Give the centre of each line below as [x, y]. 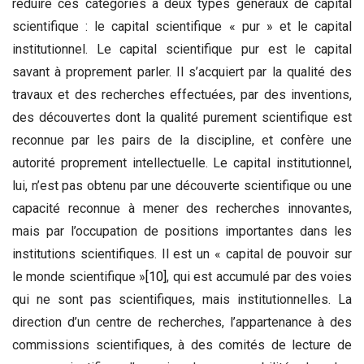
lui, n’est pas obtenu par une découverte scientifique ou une [182, 186]
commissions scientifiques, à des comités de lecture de [182, 345]
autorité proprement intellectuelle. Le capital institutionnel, [182, 163]
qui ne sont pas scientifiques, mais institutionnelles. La [182, 300]
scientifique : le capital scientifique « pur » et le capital [182, 27]
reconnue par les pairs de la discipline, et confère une [182, 141]
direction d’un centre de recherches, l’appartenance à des [182, 323]
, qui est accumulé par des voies [260, 277]
